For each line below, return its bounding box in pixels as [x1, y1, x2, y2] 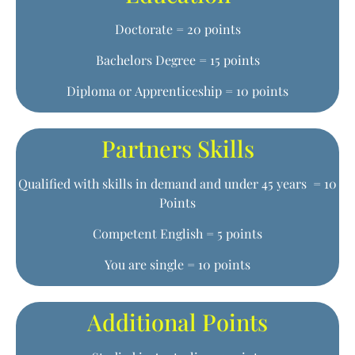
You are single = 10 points [105, 256, 250, 273]
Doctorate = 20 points [114, 21, 241, 37]
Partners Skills [101, 133, 254, 163]
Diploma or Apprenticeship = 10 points [67, 82, 288, 99]
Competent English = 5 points [93, 225, 262, 242]
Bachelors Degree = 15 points [95, 52, 260, 68]
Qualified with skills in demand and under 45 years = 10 [18, 175, 337, 192]
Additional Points [87, 307, 268, 337]
